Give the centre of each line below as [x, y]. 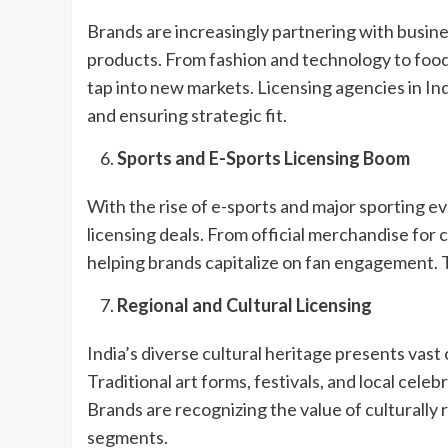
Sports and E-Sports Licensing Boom [263, 157]
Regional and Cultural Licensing [244, 304]
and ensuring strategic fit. [187, 114]
